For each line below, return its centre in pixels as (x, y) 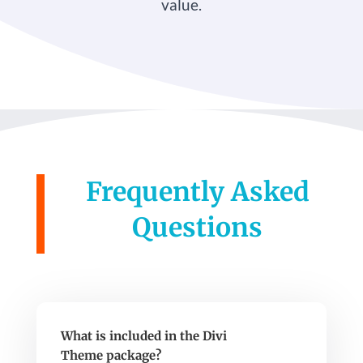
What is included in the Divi (143, 336)
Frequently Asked (197, 192)
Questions (198, 228)
